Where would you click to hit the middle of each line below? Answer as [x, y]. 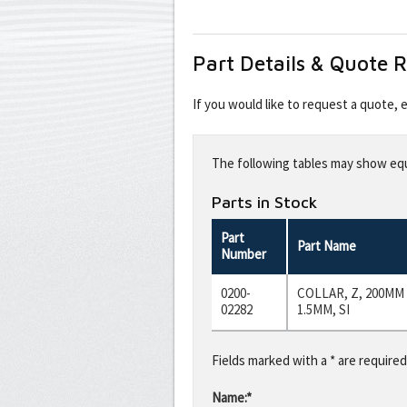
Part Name [327, 245]
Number [243, 253]
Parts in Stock [264, 202]
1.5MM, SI [323, 309]
